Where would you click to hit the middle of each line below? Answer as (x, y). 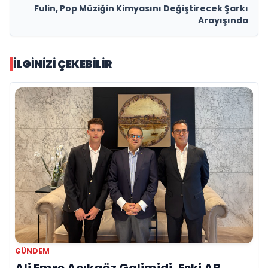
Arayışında (223, 20)
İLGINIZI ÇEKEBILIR (63, 63)
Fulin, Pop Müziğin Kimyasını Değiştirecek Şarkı (141, 8)
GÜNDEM (32, 251)
